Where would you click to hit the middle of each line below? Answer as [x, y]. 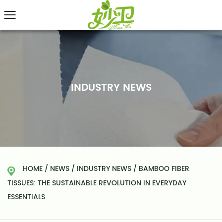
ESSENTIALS [26, 197]
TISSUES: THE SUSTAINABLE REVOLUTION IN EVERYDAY [97, 183]
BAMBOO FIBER [164, 169]
